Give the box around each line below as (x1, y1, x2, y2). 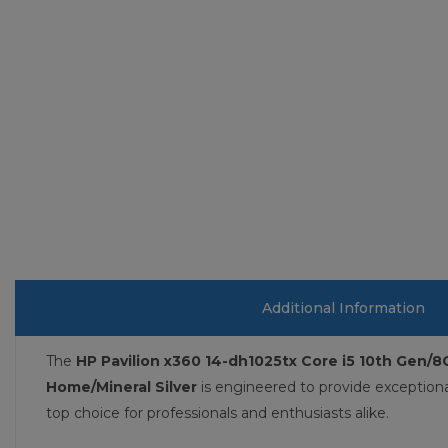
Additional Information (262, 299, 425, 317)
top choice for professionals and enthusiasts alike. (46, 404, 389, 422)
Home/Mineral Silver (46, 378, 197, 396)
